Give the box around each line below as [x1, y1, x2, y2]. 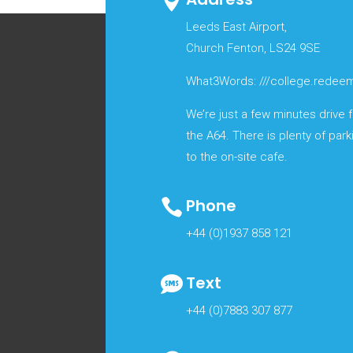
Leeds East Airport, [186, 20, 288, 34]
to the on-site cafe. [186, 150, 288, 164]
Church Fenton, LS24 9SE [186, 41, 321, 55]
